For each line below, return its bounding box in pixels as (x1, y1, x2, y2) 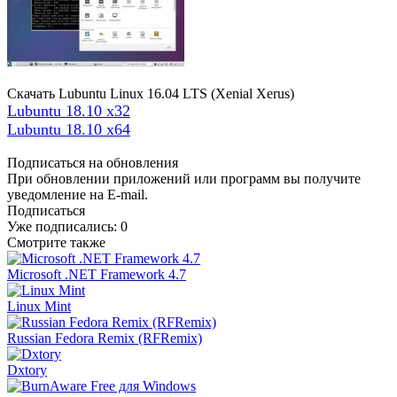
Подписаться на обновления (7, 154, 178, 170)
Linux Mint (7, 298, 71, 314)
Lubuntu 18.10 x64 (7, 120, 130, 138)
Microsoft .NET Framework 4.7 (7, 266, 186, 282)
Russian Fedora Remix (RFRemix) (7, 330, 202, 346)
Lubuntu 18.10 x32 (7, 101, 130, 120)
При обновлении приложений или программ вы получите (7, 170, 361, 186)
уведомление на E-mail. (7, 186, 148, 202)
